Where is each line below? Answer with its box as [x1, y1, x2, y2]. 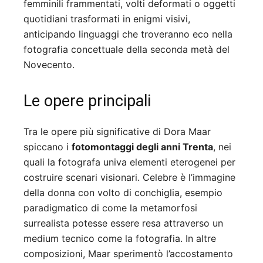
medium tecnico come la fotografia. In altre [23, 232, 216, 245]
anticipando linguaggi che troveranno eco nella [23, 28, 232, 41]
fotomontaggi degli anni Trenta [72, 141, 213, 153]
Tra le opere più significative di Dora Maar [23, 126, 211, 138]
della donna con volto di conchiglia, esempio [23, 187, 222, 199]
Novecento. [23, 59, 75, 71]
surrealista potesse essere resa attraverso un [23, 217, 223, 230]
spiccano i [23, 141, 72, 153]
